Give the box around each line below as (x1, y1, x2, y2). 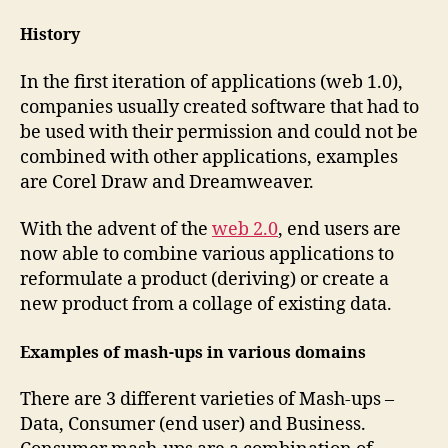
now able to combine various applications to (20, 243, 394, 266)
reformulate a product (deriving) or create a (20, 268, 389, 291)
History (20, 25, 80, 45)
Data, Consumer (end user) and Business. (20, 413, 366, 436)
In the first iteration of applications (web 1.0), (20, 70, 403, 94)
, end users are (278, 218, 401, 241)
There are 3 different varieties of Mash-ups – (20, 388, 394, 411)
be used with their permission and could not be (20, 120, 418, 144)
